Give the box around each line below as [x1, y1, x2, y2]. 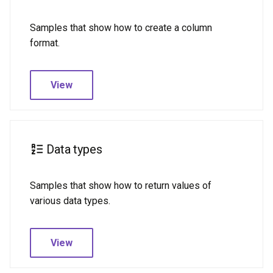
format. [30, 37, 60, 49]
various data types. [30, 195, 110, 207]
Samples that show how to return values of [30, 180, 211, 191]
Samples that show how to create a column [30, 22, 212, 34]
